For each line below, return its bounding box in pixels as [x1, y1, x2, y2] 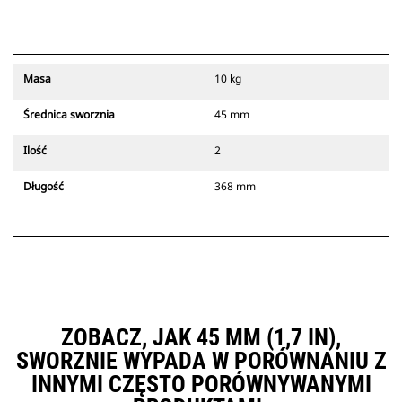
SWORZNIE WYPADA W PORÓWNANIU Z [15, 347, 387, 375]
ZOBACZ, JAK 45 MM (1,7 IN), [61, 324, 341, 352]
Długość [23, 179, 64, 195]
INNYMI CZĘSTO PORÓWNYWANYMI [31, 371, 371, 398]
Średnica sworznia [23, 107, 115, 123]
